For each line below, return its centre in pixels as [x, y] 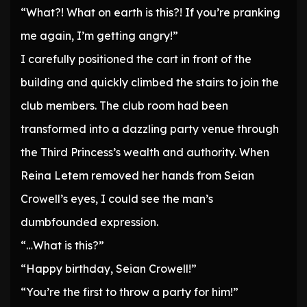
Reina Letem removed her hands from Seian [137, 176]
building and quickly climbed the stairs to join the [150, 83]
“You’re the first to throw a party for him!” [130, 292]
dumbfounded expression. [89, 222]
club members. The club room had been [124, 106]
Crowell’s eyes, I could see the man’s [117, 199]
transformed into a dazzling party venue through [150, 129]
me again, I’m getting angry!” [99, 36]
